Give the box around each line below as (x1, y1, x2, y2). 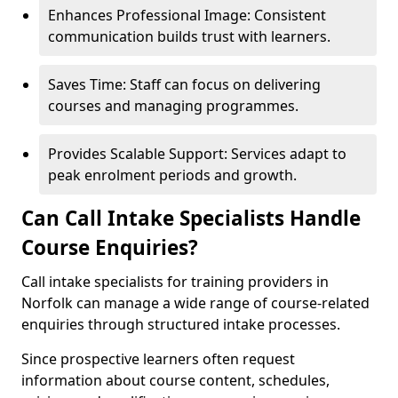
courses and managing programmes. (48, 96, 298, 115)
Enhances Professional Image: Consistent (48, 5, 326, 25)
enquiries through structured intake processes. (21, 314, 340, 334)
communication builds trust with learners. (48, 27, 330, 46)
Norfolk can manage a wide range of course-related (21, 293, 370, 313)
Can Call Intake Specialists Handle (21, 204, 361, 232)
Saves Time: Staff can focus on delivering (48, 75, 321, 94)
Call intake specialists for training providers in (21, 272, 329, 291)
